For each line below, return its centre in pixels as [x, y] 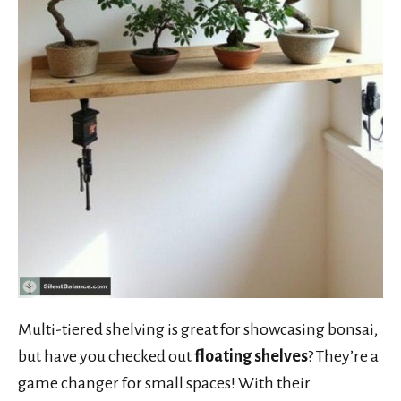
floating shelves [251, 356]
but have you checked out [106, 356]
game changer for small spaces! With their [164, 383]
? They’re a [343, 356]
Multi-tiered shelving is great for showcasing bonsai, [198, 329]
